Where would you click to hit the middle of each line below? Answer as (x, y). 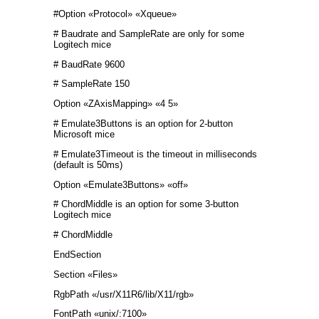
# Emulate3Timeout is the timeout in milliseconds (155, 154)
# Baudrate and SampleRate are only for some (149, 33)
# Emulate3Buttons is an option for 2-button (143, 123)
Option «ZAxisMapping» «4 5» (116, 104)
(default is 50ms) (88, 164)
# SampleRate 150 (91, 84)
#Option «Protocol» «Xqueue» (115, 14)
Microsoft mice (84, 134)
